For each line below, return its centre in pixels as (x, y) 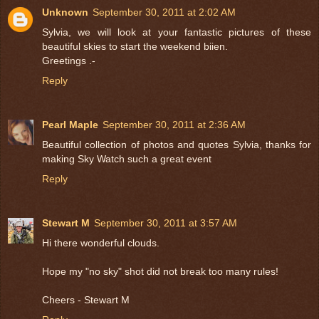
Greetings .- (69, 60)
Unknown (65, 12)
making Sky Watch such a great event (127, 158)
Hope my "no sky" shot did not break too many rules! (160, 271)
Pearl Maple (70, 124)
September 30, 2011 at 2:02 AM (164, 12)
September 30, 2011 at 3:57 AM (166, 223)
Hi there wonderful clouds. (101, 242)
